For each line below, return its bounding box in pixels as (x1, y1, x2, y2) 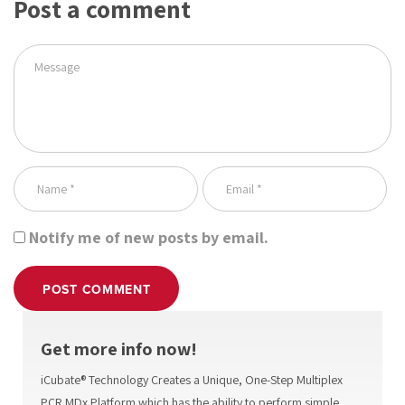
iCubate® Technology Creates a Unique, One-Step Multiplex (41, 372, 343, 388)
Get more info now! (41, 337, 197, 361)
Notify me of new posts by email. (29, 227, 268, 248)
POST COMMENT (42, 282, 151, 297)
